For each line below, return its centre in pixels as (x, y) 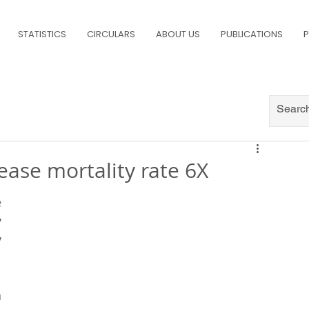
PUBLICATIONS (252, 34)
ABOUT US (178, 34)
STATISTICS (42, 34)
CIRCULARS (111, 34)
